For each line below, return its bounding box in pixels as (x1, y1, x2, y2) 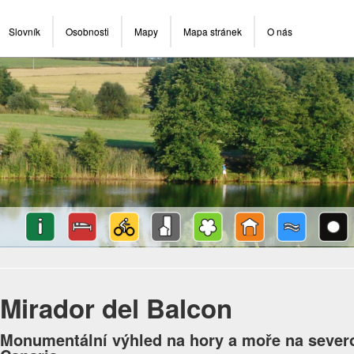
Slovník (9, 24, 40, 38)
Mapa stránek (183, 24, 242, 38)
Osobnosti (66, 24, 109, 38)
